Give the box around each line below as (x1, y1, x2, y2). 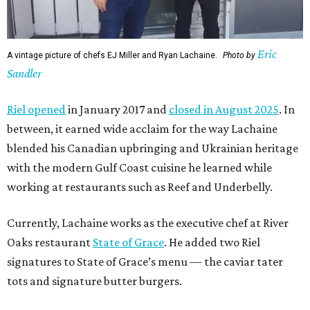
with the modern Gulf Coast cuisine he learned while (7, 161, 272, 175)
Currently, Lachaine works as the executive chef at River (7, 216, 289, 230)
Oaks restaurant (7, 235, 93, 250)
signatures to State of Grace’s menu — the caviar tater (7, 255, 283, 269)
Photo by (223, 51, 257, 61)
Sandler (7, 66, 42, 81)
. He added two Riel (164, 235, 260, 250)
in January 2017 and (66, 102, 169, 117)
